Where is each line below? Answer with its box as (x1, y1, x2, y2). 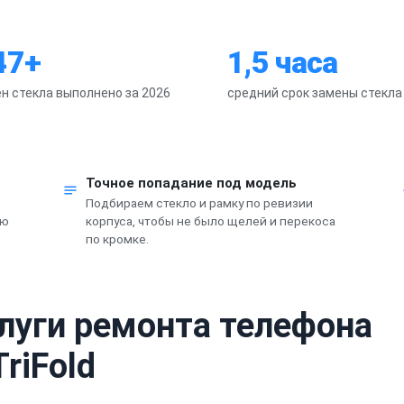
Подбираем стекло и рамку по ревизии (85, 195, 313, 210)
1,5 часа (227, 43, 338, 80)
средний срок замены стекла (227, 85, 402, 100)
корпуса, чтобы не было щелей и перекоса (85, 213, 335, 228)
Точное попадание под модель (85, 174, 297, 191)
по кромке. (85, 231, 149, 246)
